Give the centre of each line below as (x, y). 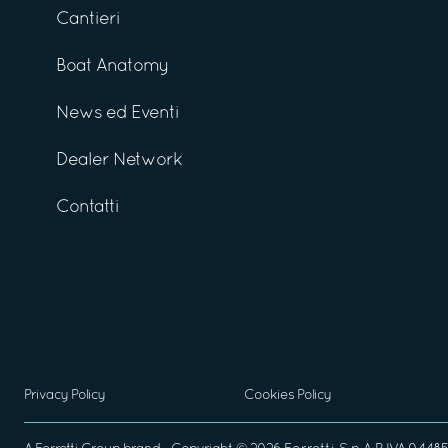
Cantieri (88, 19)
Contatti (87, 207)
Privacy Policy (64, 395)
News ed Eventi (117, 113)
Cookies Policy (287, 395)
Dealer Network (119, 160)
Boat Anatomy (112, 66)
